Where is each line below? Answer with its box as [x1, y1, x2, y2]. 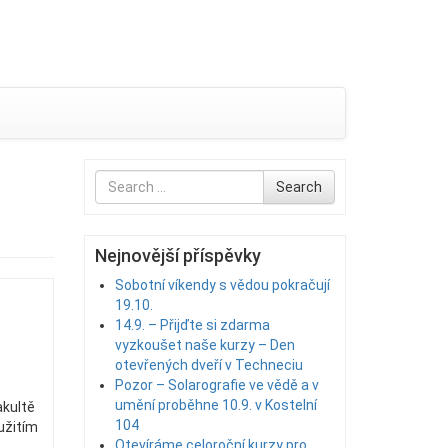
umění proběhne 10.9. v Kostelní [114, 397, 317, 413]
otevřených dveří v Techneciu [114, 357, 303, 373]
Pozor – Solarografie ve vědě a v [114, 377, 319, 393]
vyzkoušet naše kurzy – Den [114, 337, 295, 353]
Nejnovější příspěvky [94, 245, 261, 266]
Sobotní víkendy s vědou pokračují [114, 277, 330, 293]
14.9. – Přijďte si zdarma [114, 317, 270, 333]
